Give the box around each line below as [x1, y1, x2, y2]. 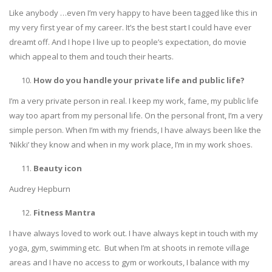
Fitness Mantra [33, 206, 95, 218]
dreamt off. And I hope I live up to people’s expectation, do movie [9, 36, 246, 47]
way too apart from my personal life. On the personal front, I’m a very [9, 109, 263, 121]
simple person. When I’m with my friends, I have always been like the [9, 124, 261, 135]
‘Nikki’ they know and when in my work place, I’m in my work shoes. [9, 138, 253, 150]
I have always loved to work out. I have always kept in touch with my [9, 227, 258, 239]
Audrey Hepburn [9, 183, 70, 194]
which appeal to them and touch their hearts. [9, 50, 174, 62]
